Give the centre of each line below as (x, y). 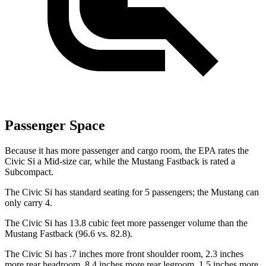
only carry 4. (28, 202)
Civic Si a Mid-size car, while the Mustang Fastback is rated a (120, 161)
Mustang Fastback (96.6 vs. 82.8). (69, 233)
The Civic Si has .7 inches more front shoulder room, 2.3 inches (124, 254)
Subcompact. (29, 172)
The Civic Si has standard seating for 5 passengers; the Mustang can (132, 192)
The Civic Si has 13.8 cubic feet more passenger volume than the (126, 223)
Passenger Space (55, 125)
